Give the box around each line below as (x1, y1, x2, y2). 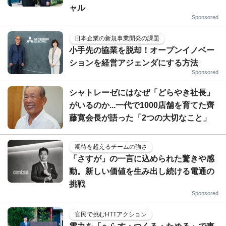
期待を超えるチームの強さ (75, 143, 147, 150)
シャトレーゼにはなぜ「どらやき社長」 (69, 88, 214, 97)
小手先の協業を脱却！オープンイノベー (69, 45, 214, 54)
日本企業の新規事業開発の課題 (75, 34, 159, 42)
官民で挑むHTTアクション (75, 210, 147, 218)
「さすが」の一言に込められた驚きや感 (69, 154, 214, 163)
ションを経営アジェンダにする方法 (69, 58, 198, 67)
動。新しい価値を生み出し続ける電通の (69, 166, 214, 176)
